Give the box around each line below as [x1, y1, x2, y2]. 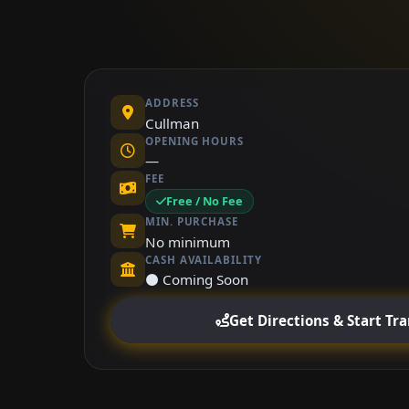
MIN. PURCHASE [145, 215, 238, 229]
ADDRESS [145, 96, 199, 110]
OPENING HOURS [145, 133, 244, 148]
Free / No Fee [166, 193, 244, 210]
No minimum [145, 232, 230, 251]
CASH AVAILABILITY [145, 252, 262, 267]
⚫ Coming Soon [145, 270, 248, 289]
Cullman [145, 113, 199, 132]
